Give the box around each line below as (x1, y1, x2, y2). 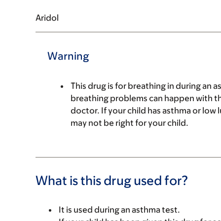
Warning (47, 50, 89, 62)
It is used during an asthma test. (59, 205, 180, 215)
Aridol (36, 13, 59, 23)
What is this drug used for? (36, 173, 188, 187)
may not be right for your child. (71, 118, 188, 128)
